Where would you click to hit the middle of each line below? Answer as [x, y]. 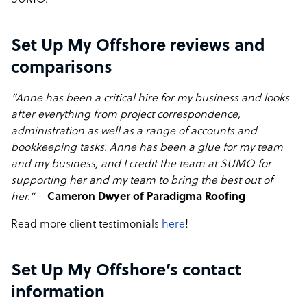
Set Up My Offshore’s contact [126, 271]
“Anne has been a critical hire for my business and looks [150, 99]
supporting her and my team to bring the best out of [142, 181]
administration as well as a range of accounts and [134, 132]
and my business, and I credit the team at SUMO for [141, 164]
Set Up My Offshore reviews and [138, 47]
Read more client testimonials [86, 225]
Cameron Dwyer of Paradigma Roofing [145, 197]
